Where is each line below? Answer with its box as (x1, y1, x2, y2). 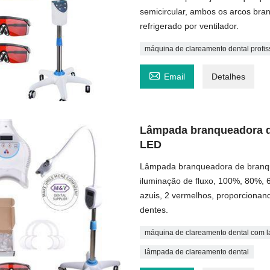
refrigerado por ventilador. (140, 21, 239, 31)
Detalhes (212, 72, 246, 82)
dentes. (140, 205, 169, 215)
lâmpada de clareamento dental (145, 248, 250, 257)
